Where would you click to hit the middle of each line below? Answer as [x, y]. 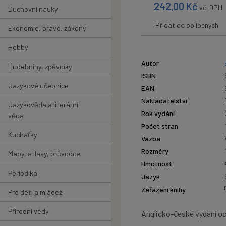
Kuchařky [23, 134]
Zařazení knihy [163, 189]
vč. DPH [211, 7]
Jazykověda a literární [43, 104]
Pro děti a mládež [35, 192]
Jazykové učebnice [38, 85]
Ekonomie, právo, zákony [47, 28]
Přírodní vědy [29, 211]
